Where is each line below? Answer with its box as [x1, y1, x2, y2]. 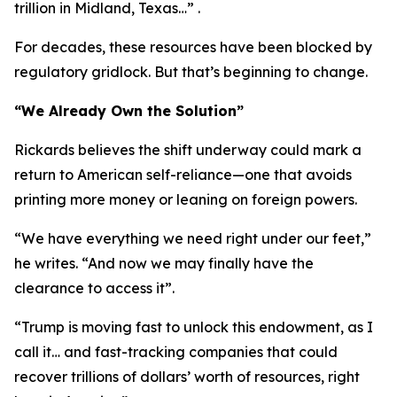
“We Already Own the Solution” [14, 102, 244, 120]
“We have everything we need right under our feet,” [14, 230, 371, 247]
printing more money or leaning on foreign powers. [14, 191, 357, 208]
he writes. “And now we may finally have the [14, 254, 314, 272]
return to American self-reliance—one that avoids [14, 166, 352, 183]
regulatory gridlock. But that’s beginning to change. [14, 63, 368, 81]
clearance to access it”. [14, 279, 175, 297]
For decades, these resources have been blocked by [14, 38, 372, 56]
